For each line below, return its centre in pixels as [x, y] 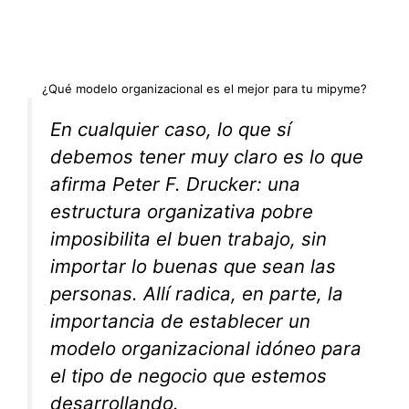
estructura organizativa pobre [182, 211]
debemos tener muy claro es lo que [207, 156]
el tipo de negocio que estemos [189, 375]
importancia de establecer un [180, 320]
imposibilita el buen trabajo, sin [189, 238]
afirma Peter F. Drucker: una [175, 184]
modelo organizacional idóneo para [206, 348]
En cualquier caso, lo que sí [171, 129]
